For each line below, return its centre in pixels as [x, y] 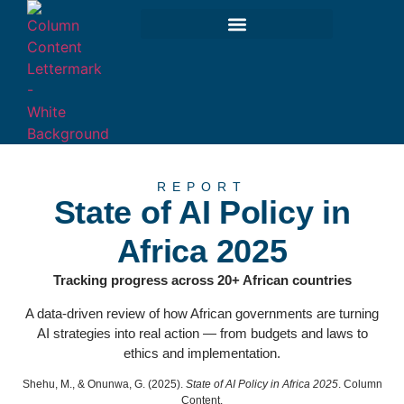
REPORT [202, 187]
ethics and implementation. [202, 353]
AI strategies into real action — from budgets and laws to [202, 333]
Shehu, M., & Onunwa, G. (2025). [104, 385]
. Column [360, 385]
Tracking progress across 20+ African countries [202, 280]
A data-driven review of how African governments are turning [202, 313]
